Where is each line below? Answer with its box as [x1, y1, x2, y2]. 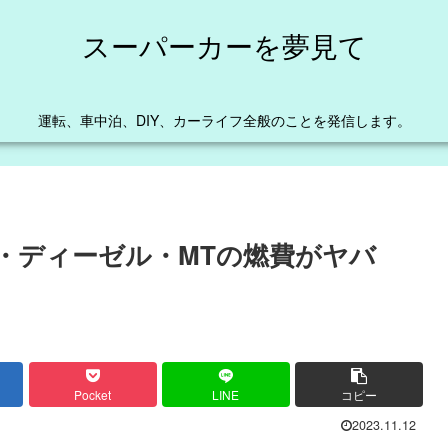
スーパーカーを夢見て [81, 25, 367, 65]
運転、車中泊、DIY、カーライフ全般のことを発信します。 [37, 110, 411, 131]
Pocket [74, 386, 112, 404]
